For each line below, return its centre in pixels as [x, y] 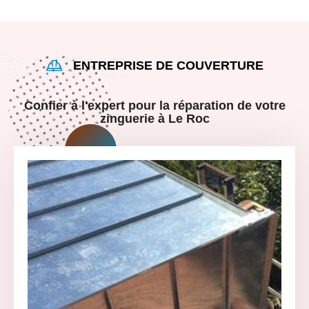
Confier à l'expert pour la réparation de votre [154, 105]
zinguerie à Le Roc [154, 118]
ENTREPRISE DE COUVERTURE [168, 65]
